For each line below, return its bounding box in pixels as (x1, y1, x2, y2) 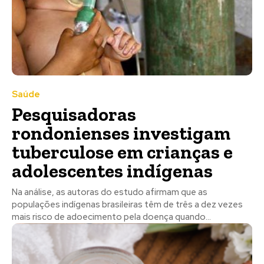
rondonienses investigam (12, 121, 230, 144)
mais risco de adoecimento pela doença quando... (12, 210, 211, 223)
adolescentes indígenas (12, 159, 213, 182)
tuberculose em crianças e (12, 140, 233, 163)
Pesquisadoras (12, 103, 136, 126)
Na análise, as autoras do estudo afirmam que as (12, 186, 207, 198)
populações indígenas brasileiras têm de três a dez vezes (12, 198, 243, 210)
